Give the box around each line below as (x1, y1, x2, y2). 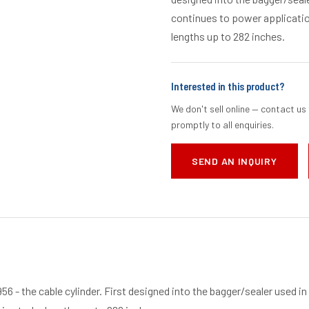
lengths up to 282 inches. (171, 30, 285, 43)
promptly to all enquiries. (171, 119, 274, 130)
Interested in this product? (171, 79, 284, 92)
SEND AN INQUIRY (192, 155, 277, 167)
